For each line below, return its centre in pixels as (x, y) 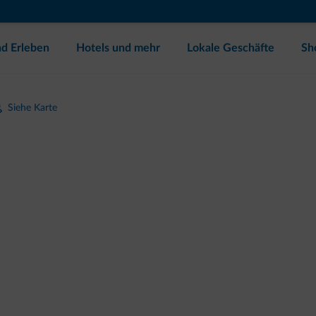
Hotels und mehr (118, 48)
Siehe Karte (32, 108)
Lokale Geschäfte (231, 48)
